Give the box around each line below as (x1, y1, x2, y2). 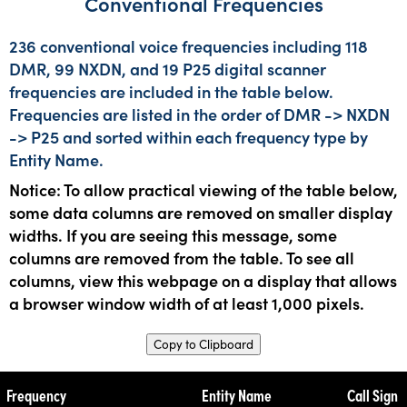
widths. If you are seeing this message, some (9, 223, 337, 246)
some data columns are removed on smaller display (9, 200, 392, 223)
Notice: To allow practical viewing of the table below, (9, 177, 398, 201)
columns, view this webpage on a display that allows (9, 268, 397, 292)
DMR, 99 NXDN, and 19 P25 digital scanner (9, 56, 326, 80)
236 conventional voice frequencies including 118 (9, 34, 368, 57)
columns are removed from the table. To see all (9, 245, 354, 269)
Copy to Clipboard (154, 335, 253, 352)
